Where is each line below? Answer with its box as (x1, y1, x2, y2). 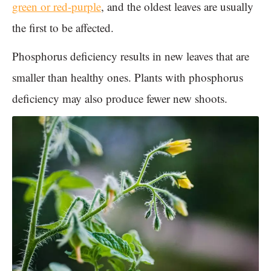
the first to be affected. (12, 20, 117, 36)
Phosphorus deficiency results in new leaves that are (12, 48, 249, 64)
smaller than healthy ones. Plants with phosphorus (12, 70, 243, 85)
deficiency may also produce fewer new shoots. (12, 91, 227, 106)
